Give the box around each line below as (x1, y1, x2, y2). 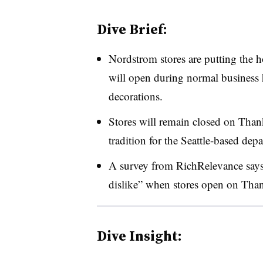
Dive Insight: (96, 225, 182, 245)
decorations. (108, 89, 166, 103)
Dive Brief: (96, 19, 167, 39)
